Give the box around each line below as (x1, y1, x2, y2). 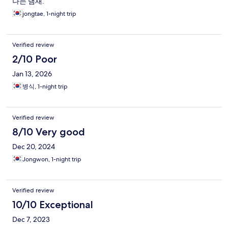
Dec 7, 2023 (12, 215, 50, 224)
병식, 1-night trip (22, 82, 68, 91)
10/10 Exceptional (12, 198, 93, 211)
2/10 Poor (12, 53, 57, 66)
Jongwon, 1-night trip (22, 155, 81, 164)
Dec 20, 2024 (12, 142, 55, 152)
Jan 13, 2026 (12, 69, 52, 79)
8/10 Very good (12, 126, 85, 138)
